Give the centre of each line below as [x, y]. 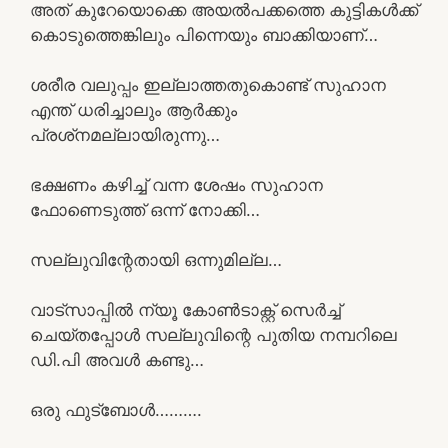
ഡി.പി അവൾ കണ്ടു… [117, 359]
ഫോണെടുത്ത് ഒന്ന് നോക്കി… [145, 209]
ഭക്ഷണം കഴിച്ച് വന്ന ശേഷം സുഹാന [176, 184]
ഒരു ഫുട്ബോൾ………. [116, 409]
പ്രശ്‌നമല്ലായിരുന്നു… [125, 134]
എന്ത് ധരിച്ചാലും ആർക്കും [133, 109]
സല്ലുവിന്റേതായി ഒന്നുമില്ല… [156, 259]
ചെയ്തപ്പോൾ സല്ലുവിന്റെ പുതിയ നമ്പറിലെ [213, 334]
